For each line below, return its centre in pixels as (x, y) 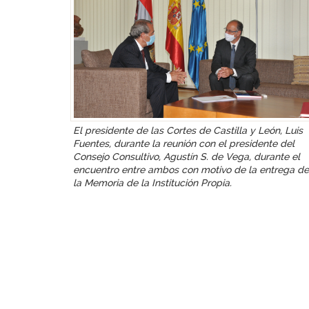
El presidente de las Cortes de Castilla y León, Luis (188, 131)
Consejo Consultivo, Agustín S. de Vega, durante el (187, 157)
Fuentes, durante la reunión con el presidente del (184, 144)
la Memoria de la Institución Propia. (152, 183)
